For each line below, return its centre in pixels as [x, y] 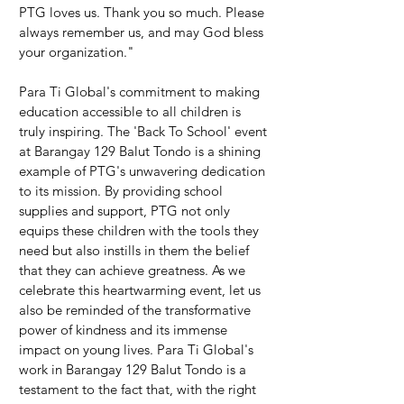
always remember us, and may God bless [143, 32]
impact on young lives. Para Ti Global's [138, 349]
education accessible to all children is [132, 111]
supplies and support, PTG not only [126, 210]
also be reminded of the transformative [137, 309]
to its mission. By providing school [123, 190]
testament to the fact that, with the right [139, 389]
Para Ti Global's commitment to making [141, 91]
